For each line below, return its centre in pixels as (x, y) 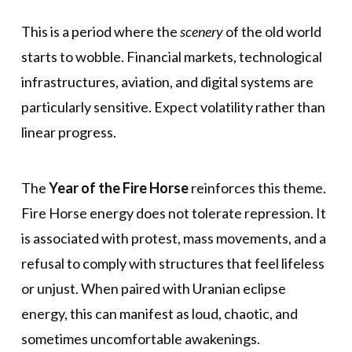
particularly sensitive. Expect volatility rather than (173, 107)
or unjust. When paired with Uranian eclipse (153, 288)
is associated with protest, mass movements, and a (173, 238)
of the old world (272, 31)
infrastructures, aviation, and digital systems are (167, 82)
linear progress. (68, 132)
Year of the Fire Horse (118, 187)
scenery (201, 31)
